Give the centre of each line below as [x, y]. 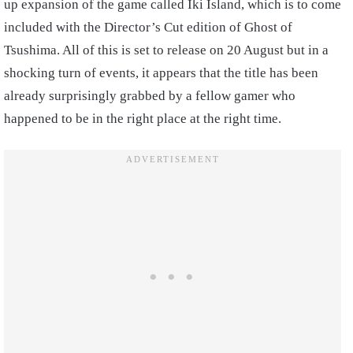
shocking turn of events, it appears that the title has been [161, 73]
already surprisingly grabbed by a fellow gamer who [150, 96]
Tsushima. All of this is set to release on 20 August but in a [166, 50]
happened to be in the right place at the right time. [144, 119]
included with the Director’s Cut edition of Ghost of [148, 27]
